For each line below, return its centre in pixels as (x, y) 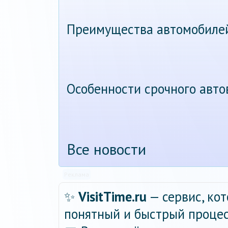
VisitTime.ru (112, 196)
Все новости (106, 149)
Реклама (77, 175)
